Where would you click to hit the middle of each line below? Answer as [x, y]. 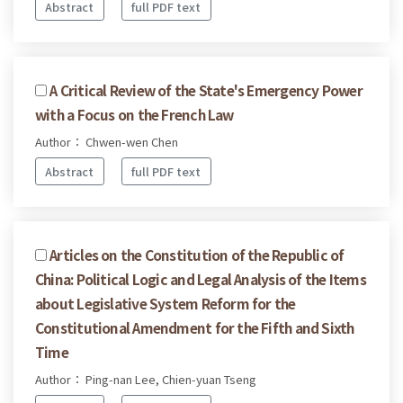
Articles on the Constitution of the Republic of [197, 254]
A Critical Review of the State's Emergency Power [206, 90]
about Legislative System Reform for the [166, 303]
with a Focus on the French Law [134, 115]
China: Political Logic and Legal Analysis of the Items [201, 278]
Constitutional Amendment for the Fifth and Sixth [195, 327]
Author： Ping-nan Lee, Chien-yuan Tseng [146, 379]
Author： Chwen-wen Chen [107, 142]
